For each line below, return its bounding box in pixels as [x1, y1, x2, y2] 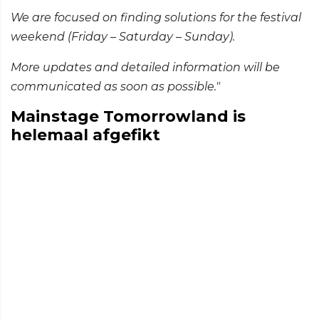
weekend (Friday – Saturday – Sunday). [11, 30, 235, 44]
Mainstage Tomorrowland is [11, 107, 246, 127]
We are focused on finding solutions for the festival [11, 11, 301, 25]
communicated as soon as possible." [11, 80, 220, 94]
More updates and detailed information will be [11, 61, 280, 75]
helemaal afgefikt [11, 125, 160, 145]
